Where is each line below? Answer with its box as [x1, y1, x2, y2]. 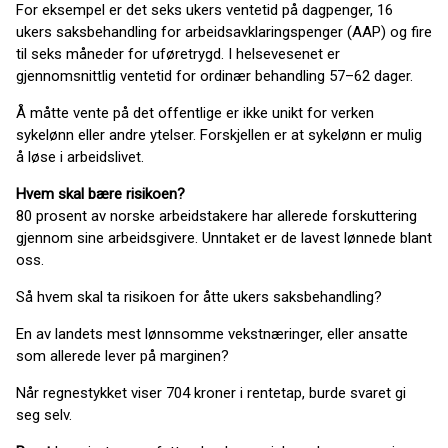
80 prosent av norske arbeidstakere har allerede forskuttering [16, 207, 417, 226]
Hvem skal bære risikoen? [16, 185, 185, 204]
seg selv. [16, 406, 72, 425]
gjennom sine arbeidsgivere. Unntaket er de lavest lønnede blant [16, 229, 432, 248]
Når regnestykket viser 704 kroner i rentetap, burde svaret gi [16, 384, 406, 403]
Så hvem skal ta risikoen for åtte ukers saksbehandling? [16, 288, 382, 307]
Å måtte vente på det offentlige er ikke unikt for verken [16, 104, 374, 123]
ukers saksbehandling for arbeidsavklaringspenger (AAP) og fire [16, 23, 432, 42]
